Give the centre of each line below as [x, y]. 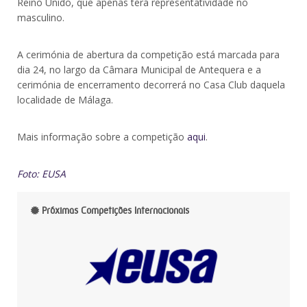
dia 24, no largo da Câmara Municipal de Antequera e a [139, 70]
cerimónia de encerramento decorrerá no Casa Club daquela [151, 85]
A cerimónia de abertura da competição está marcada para [148, 55]
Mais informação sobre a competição [102, 137]
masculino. [41, 18]
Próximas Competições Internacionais [114, 211]
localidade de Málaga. [65, 100]
